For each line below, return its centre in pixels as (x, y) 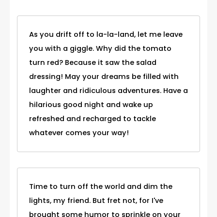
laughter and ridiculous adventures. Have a (108, 90)
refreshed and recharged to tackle (93, 118)
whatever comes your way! (79, 132)
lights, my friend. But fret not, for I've (96, 200)
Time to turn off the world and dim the (101, 186)
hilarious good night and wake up (91, 104)
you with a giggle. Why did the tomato (100, 48)
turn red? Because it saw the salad (93, 62)
